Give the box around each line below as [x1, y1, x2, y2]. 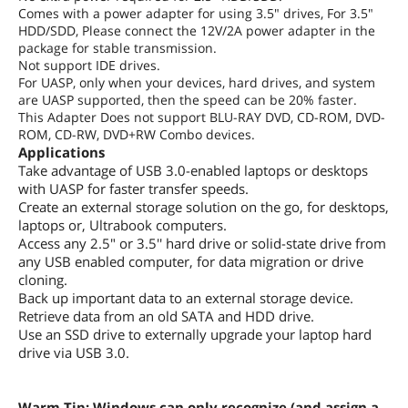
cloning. [18, 270, 67, 289]
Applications [18, 142, 105, 161]
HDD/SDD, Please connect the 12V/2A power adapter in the [18, 21, 375, 39]
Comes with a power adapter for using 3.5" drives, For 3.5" [18, 4, 373, 22]
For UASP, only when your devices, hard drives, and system [18, 73, 375, 91]
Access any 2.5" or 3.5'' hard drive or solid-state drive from [18, 233, 386, 252]
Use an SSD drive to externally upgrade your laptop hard [18, 324, 372, 343]
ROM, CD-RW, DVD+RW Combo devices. [18, 125, 255, 143]
